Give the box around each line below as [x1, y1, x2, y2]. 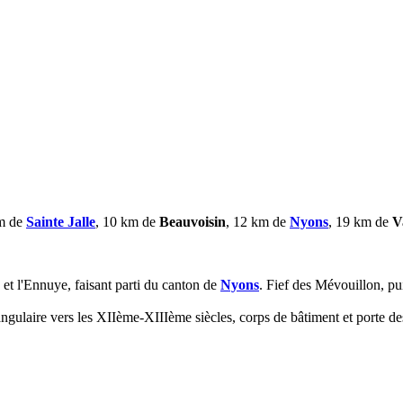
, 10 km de [95, 213, 159, 229]
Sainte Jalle [26, 213, 95, 229]
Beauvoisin [159, 213, 226, 229]
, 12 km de [226, 213, 290, 229]
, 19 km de [328, 213, 392, 229]
